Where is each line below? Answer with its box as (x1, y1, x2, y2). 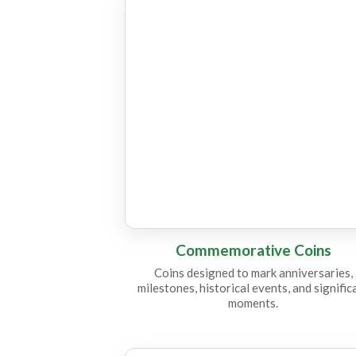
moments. (228, 296, 279, 310)
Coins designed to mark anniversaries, (153, 265, 353, 280)
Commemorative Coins (175, 241, 331, 259)
